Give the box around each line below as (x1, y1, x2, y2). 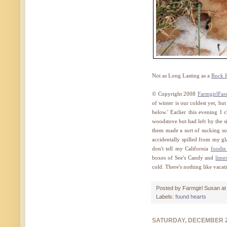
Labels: (156, 193, 175, 200)
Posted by (156, 184, 182, 191)
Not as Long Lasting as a (152, 72, 211, 79)
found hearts (175, 193, 206, 200)
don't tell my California (152, 145, 211, 152)
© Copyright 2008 (152, 90, 198, 97)
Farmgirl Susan (182, 184, 220, 191)
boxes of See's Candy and (152, 154, 216, 161)
